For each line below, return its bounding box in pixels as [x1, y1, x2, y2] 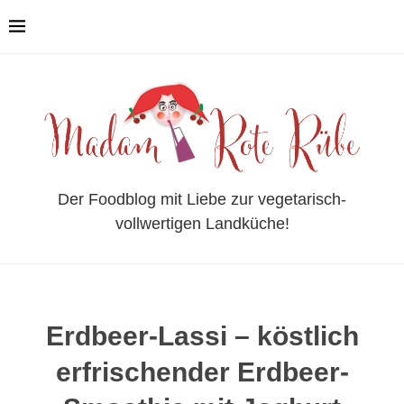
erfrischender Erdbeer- [55, 356, 349, 387]
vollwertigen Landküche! [115, 214, 289, 233]
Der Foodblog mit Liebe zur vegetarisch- [58, 189, 346, 208]
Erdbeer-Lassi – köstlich [45, 320, 359, 351]
